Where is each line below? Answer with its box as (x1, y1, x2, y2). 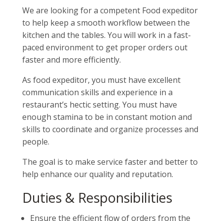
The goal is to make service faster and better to (22, 156, 198, 167)
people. (22, 136, 49, 147)
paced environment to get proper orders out (22, 42, 187, 53)
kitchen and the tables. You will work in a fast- (22, 30, 191, 40)
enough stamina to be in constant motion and (22, 111, 192, 122)
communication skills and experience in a (22, 87, 173, 98)
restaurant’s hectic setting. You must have (22, 99, 177, 110)
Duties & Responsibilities (22, 188, 172, 207)
